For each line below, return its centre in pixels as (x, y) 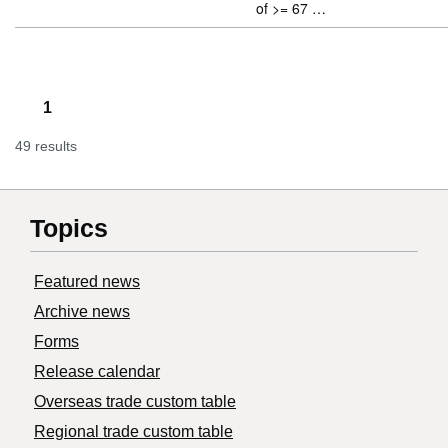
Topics (69, 228)
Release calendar (97, 372)
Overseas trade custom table (135, 402)
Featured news (87, 282)
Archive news (82, 312)
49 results (46, 146)
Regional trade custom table (133, 432)
